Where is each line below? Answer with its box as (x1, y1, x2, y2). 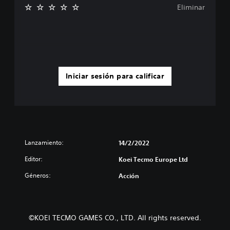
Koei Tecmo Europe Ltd (119, 155, 188, 163)
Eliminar (177, 2, 205, 12)
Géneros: (25, 170, 51, 180)
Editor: (25, 154, 43, 163)
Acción (119, 171, 139, 180)
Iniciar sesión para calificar (65, 71, 165, 81)
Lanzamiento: (25, 138, 64, 147)
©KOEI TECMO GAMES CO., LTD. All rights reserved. (29, 213, 201, 222)
